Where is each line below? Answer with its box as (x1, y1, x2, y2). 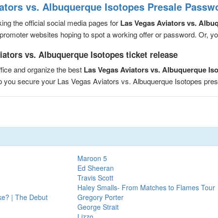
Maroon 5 (77, 153, 107, 163)
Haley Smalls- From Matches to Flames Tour (77, 182, 215, 192)
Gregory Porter (77, 192, 124, 202)
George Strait (77, 201, 119, 212)
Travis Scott (77, 172, 113, 182)
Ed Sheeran (77, 163, 114, 173)
